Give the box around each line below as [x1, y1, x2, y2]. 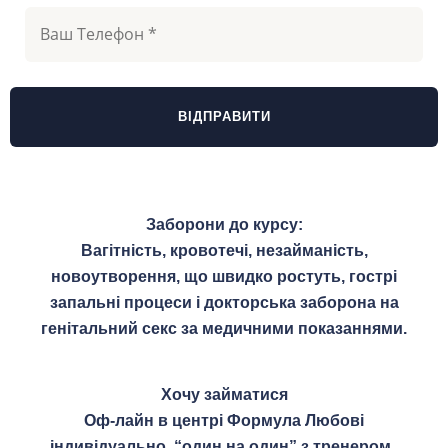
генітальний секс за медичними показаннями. [41, 319, 407, 337]
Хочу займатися [160, 385, 288, 403]
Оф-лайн [84, 411, 158, 429]
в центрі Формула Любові [158, 411, 364, 429]
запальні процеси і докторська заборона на [49, 293, 399, 311]
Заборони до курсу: [145, 215, 303, 233]
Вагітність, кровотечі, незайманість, [80, 241, 368, 259]
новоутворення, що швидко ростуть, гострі [51, 267, 397, 285]
